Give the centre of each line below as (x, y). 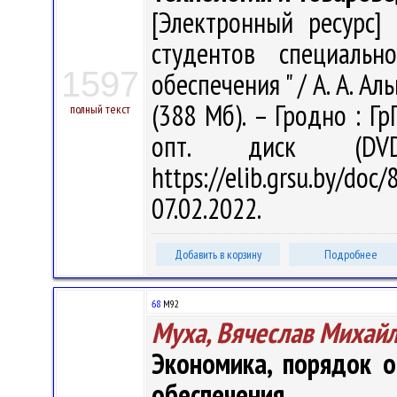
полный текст (100, 109)
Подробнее (351, 254)
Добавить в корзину (218, 254)
